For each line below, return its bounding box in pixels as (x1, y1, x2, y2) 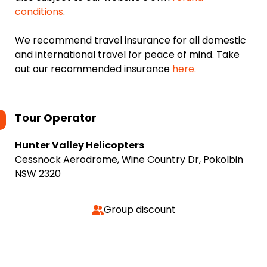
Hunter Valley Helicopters (15, 138, 144, 152)
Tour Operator (15, 110, 97, 125)
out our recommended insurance (15, 62, 172, 76)
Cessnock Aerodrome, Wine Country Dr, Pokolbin (15, 153, 243, 166)
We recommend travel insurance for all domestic (15, 33, 246, 47)
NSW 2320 (15, 167, 61, 181)
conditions (15, 5, 63, 18)
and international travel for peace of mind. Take (15, 48, 240, 61)
